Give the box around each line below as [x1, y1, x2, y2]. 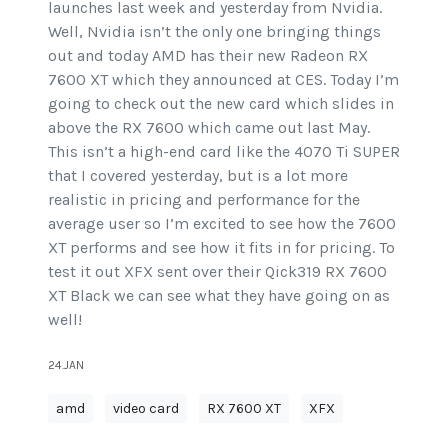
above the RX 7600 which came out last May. [48, 118, 370, 138]
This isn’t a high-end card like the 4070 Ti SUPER [48, 142, 400, 162]
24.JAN [48, 358, 84, 373]
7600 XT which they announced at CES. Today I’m [48, 70, 399, 90]
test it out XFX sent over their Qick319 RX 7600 [48, 262, 387, 282]
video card [113, 400, 179, 418]
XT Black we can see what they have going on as [48, 286, 390, 306]
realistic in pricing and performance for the [48, 190, 360, 210]
